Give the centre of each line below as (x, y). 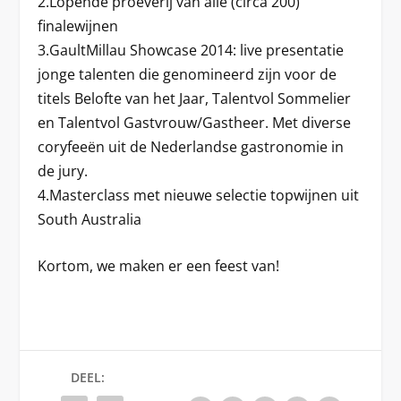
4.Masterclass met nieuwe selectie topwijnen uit (199, 195)
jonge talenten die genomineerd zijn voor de (188, 74)
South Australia (90, 219)
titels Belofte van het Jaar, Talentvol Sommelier (195, 98)
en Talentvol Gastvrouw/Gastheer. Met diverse (195, 122)
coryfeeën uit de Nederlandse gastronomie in (191, 146)
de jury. (63, 171)
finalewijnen (78, 26)
